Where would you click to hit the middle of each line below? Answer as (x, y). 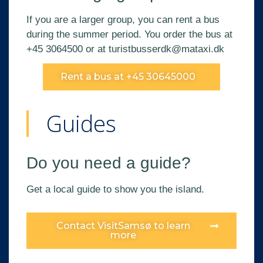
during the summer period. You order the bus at (85, 35)
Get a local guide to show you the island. (115, 190)
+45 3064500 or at (68, 49)
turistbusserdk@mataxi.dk (166, 49)
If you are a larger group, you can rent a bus (123, 20)
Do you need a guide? (109, 163)
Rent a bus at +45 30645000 (128, 77)
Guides (81, 124)
